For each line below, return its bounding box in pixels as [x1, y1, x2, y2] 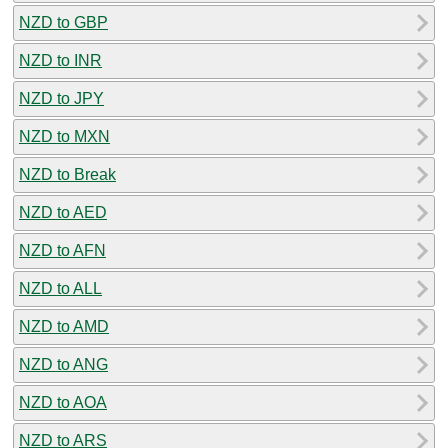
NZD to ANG [19, 355, 108, 373]
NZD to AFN [19, 241, 106, 259]
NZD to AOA [19, 393, 107, 411]
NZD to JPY [19, 89, 104, 107]
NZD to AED [19, 203, 107, 221]
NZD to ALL [19, 279, 102, 297]
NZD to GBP [19, 13, 108, 31]
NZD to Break [19, 165, 116, 183]
